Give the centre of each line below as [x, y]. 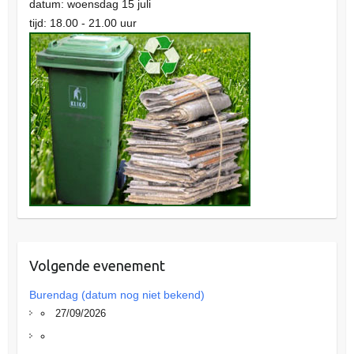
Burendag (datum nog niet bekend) [117, 295]
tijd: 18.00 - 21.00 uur [83, 23]
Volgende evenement [97, 266]
